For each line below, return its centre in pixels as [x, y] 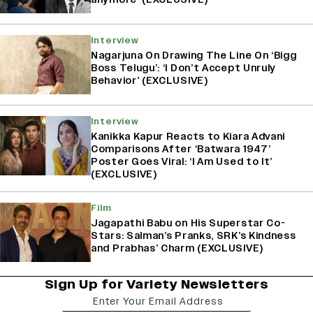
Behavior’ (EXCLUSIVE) [150, 81]
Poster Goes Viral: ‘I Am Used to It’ [182, 162]
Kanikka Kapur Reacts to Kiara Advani [188, 137]
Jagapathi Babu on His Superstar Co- [188, 224]
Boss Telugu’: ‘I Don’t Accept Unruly [184, 68]
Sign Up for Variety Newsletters [156, 284]
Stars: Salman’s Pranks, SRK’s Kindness [194, 236]
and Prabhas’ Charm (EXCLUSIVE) [177, 249]
